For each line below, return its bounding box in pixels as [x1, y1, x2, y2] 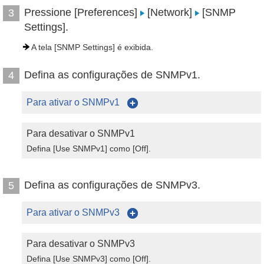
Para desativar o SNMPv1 [27, 128, 135, 138]
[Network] [144, 6, 195, 18]
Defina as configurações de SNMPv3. [24, 179, 200, 191]
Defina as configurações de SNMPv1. [24, 69, 200, 81]
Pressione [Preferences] [24, 6, 140, 18]
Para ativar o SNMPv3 [27, 207, 122, 217]
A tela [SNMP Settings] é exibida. [31, 42, 153, 52]
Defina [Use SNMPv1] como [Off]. [27, 144, 151, 153]
